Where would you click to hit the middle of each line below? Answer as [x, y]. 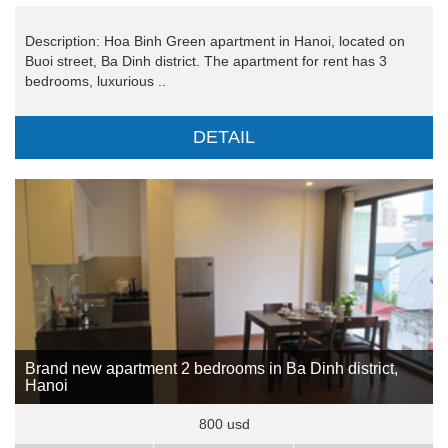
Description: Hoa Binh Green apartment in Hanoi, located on [215, 41]
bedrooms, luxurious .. [95, 81]
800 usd [224, 424]
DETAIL [224, 137]
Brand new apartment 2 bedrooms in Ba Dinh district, [211, 369]
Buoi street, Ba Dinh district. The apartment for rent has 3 [206, 61]
